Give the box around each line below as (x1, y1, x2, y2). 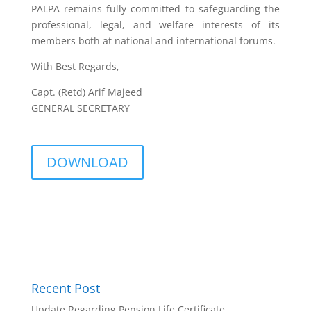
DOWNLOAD (46, 153, 128, 171)
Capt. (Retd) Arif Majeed (31, 85, 142, 99)
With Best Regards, (31, 60, 119, 73)
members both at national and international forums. (31, 34, 276, 47)
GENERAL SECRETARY (31, 101, 130, 115)
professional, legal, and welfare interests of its (31, 18, 280, 31)
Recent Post (31, 280, 100, 296)
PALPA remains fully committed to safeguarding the (31, 2, 280, 15)
